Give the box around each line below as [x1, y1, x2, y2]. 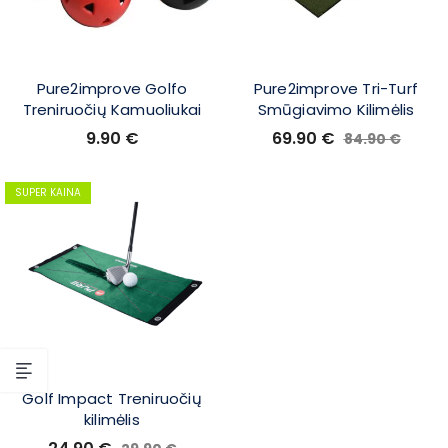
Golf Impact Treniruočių [22, 387, 202, 409]
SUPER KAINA [15, 184, 81, 200]
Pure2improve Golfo [36, 77, 188, 99]
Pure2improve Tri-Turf [253, 77, 419, 99]
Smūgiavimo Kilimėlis [257, 98, 415, 120]
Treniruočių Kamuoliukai [22, 98, 202, 120]
